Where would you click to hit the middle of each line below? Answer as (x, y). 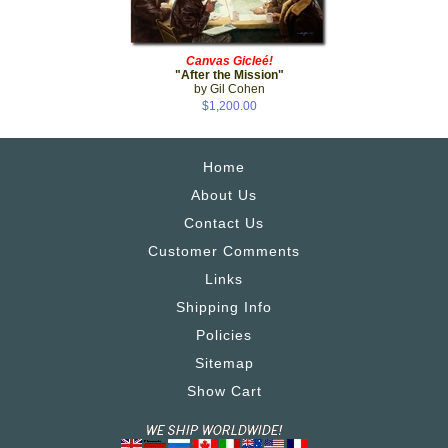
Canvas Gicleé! (229, 60)
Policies (224, 334)
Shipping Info (224, 306)
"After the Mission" (229, 74)
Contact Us (224, 222)
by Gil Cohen (229, 88)
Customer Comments (224, 250)
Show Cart (224, 390)
